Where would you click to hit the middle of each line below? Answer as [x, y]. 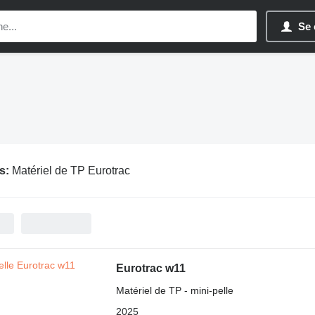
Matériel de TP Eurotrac [71, 170]
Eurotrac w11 [150, 268]
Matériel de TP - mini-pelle [174, 290]
